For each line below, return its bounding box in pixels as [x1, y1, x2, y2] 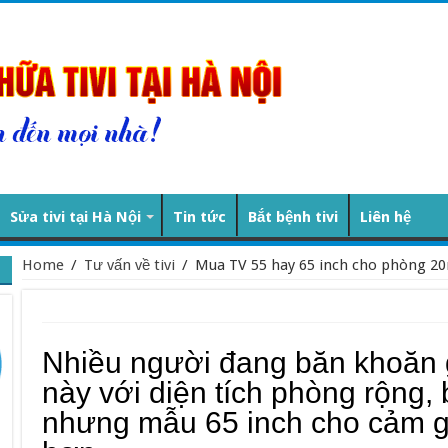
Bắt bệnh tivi [247, 208, 338, 226]
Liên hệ [359, 208, 411, 226]
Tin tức [172, 208, 226, 226]
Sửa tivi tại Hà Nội [9, 208, 141, 226]
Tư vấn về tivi [83, 256, 175, 274]
